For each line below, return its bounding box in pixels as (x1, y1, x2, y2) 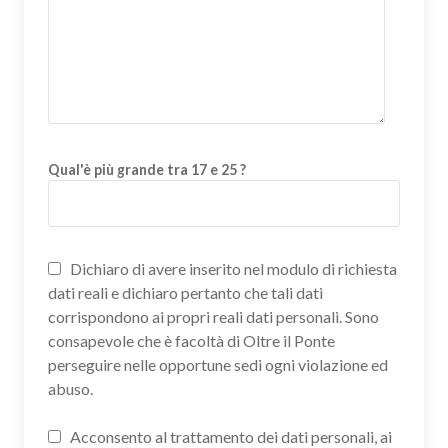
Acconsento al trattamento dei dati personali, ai (67, 427, 392, 446)
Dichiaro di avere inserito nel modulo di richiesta (67, 259, 397, 278)
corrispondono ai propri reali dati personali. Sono (48, 307, 379, 326)
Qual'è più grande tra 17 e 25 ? (48, 161, 246, 178)
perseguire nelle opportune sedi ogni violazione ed (48, 355, 388, 374)
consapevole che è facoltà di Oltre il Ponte (48, 331, 335, 350)
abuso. (48, 379, 93, 398)
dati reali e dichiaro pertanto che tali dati (48, 283, 323, 302)
